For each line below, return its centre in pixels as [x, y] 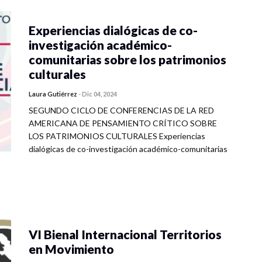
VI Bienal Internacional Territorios [125, 234]
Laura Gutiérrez [53, 94]
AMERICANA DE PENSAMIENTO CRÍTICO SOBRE [123, 123]
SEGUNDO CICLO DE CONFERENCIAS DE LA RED [121, 110]
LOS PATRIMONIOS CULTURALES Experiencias [117, 136]
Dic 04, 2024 [99, 94]
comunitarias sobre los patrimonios [127, 59]
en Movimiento [71, 249]
